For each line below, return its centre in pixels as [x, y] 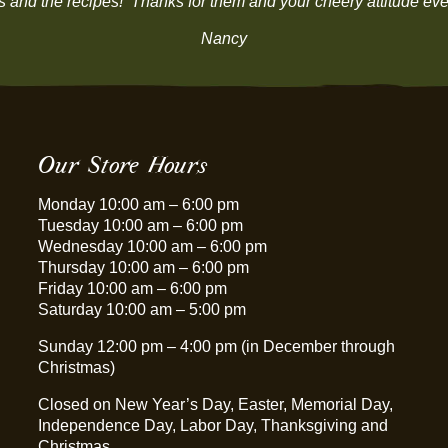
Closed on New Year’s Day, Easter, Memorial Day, [216, 404]
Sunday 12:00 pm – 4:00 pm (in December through [217, 346]
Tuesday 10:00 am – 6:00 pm [141, 225]
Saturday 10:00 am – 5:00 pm [142, 309]
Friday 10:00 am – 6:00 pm [133, 288]
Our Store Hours [123, 164]
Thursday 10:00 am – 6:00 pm [144, 267]
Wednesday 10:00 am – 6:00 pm [153, 246]
